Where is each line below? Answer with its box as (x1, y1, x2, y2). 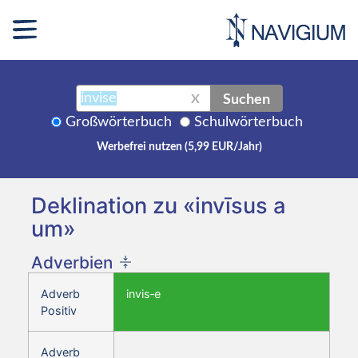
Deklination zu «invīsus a (31, 192, 285, 219)
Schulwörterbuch (194, 114, 303, 129)
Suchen (222, 89, 270, 107)
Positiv (41, 303, 77, 317)
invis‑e (126, 286, 161, 300)
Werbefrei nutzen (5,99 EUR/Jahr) (96, 141, 262, 153)
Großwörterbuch (66, 114, 172, 129)
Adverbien (31, 252, 113, 272)
